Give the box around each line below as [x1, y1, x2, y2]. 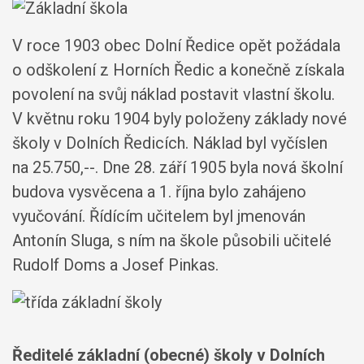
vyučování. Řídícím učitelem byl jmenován [12, 206, 305, 226]
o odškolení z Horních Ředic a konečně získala [12, 59, 344, 80]
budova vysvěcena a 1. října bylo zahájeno [12, 181, 306, 201]
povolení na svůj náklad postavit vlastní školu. [12, 84, 335, 104]
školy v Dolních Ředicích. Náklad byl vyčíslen [12, 132, 327, 153]
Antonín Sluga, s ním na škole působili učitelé [12, 230, 331, 250]
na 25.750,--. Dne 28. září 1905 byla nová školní [12, 157, 343, 177]
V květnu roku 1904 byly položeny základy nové [12, 108, 347, 128]
